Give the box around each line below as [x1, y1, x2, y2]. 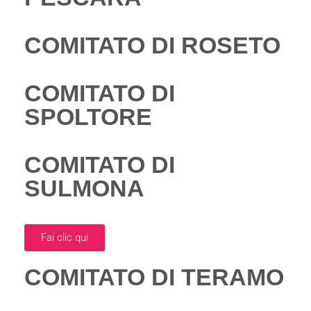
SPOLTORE [24, 103, 152, 130]
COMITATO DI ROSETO [24, 32, 280, 58]
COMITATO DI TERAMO [24, 264, 284, 290]
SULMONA [24, 175, 144, 201]
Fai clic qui [41, 231, 88, 244]
